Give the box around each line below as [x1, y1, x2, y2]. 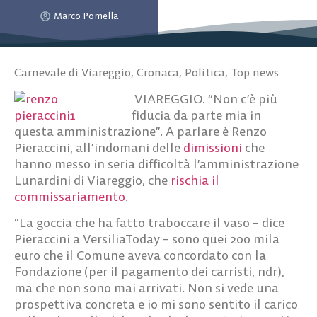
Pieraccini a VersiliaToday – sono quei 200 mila [14, 230, 279, 247]
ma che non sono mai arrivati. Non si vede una [14, 279, 279, 296]
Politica [185, 64, 225, 79]
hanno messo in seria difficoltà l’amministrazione [14, 155, 299, 172]
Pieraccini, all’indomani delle [14, 139, 183, 156]
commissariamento [14, 188, 125, 204]
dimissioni [183, 139, 242, 156]
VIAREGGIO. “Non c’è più [132, 90, 277, 107]
